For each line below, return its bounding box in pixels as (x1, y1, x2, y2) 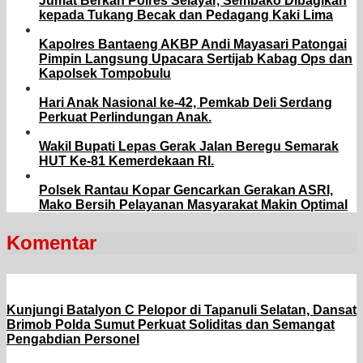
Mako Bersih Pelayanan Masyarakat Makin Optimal (39, 198, 348, 212)
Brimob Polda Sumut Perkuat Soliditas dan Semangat (6, 318, 335, 332)
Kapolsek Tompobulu (39, 66, 171, 81)
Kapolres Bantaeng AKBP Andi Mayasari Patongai (39, 37, 347, 52)
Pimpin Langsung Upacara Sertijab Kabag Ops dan (39, 52, 352, 66)
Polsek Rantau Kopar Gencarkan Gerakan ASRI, (39, 183, 333, 198)
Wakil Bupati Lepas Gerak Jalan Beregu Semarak (39, 139, 339, 154)
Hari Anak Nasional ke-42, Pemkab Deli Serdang (39, 96, 332, 110)
